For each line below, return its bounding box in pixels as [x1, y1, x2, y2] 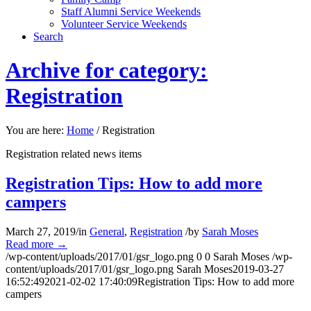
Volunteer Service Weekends [61, 18, 187, 30]
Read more [6, 237, 53, 250]
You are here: [6, 124, 64, 136]
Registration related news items [6, 147, 142, 160]
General [90, 225, 124, 237]
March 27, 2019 [6, 225, 76, 237]
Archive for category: [6, 58, 208, 83]
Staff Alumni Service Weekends [61, 6, 201, 17]
